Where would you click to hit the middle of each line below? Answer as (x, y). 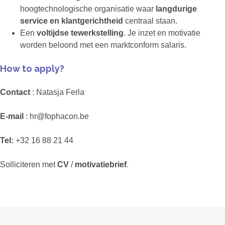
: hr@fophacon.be (57, 117)
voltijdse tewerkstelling (80, 33)
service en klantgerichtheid (73, 21)
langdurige (176, 9)
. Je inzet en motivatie (162, 33)
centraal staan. (151, 21)
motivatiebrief (101, 165)
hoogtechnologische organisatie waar (88, 9)
